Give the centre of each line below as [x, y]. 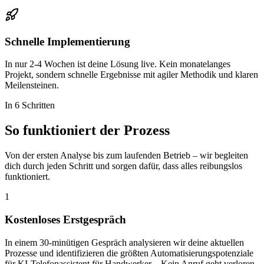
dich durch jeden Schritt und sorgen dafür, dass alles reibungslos [123, 166]
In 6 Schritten [30, 105]
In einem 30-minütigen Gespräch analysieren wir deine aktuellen [124, 242]
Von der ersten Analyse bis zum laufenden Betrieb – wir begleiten [126, 156]
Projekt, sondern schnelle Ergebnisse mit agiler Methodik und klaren [131, 75]
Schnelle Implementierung [67, 41]
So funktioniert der [64, 131]
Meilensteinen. [32, 85]
